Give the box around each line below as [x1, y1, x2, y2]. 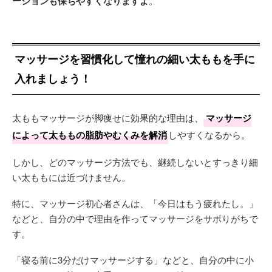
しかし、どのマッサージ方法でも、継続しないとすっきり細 [12, 155, 258, 168]
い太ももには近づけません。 [12, 170, 131, 183]
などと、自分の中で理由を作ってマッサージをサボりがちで [12, 211, 258, 225]
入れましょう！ [15, 70, 91, 86]
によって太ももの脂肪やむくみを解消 [12, 127, 167, 141]
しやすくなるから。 [168, 127, 250, 141]
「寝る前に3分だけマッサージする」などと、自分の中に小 [12, 253, 254, 266]
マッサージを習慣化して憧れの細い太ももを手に [15, 50, 255, 67]
